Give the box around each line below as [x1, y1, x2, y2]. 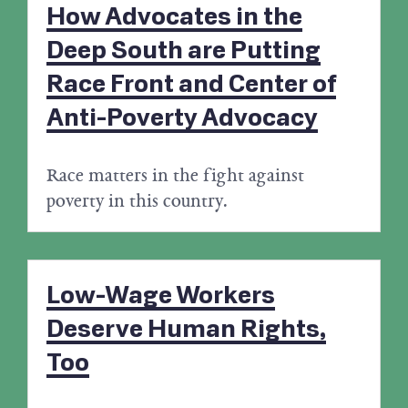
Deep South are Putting [46, 36, 321, 66]
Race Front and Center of [46, 69, 336, 100]
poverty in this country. [46, 188, 228, 214]
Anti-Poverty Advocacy [46, 103, 318, 134]
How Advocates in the [46, 2, 302, 33]
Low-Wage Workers [46, 280, 275, 311]
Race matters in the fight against [46, 162, 304, 189]
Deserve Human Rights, [46, 314, 326, 345]
